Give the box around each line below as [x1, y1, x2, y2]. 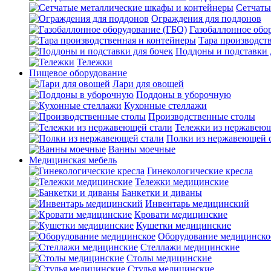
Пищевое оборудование [29, 68, 127, 78]
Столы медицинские [126, 253, 212, 263]
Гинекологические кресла [147, 166, 253, 176]
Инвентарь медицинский [145, 198, 249, 209]
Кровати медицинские [134, 209, 227, 220]
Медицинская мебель [29, 155, 117, 165]
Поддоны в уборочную [136, 90, 231, 100]
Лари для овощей [113, 79, 184, 89]
